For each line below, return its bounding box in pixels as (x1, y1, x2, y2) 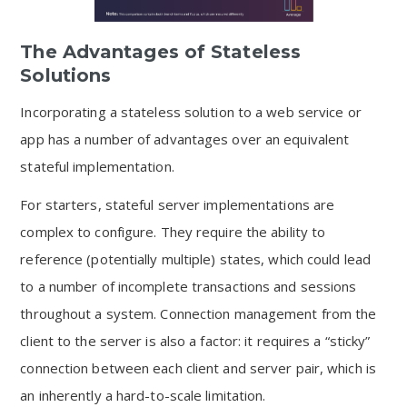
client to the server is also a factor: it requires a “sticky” (20, 332, 371, 350)
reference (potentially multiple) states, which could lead (20, 250, 372, 268)
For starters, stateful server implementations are (20, 195, 335, 213)
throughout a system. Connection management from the (20, 304, 377, 323)
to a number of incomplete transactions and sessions (20, 277, 357, 295)
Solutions (20, 65, 112, 86)
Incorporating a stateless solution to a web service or (20, 103, 362, 121)
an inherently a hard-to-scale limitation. (20, 386, 266, 404)
